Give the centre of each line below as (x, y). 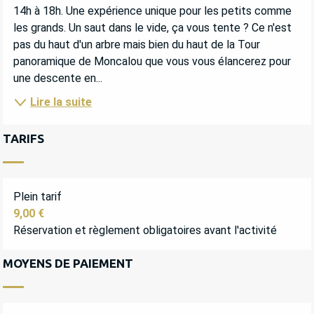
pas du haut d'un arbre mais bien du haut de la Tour (137, 44)
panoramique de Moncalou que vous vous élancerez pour (152, 61)
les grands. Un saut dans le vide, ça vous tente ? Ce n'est (152, 27)
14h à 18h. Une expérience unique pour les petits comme (152, 11)
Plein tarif (37, 197)
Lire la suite (61, 102)
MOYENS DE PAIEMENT (68, 264)
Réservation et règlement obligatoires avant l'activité (145, 231)
